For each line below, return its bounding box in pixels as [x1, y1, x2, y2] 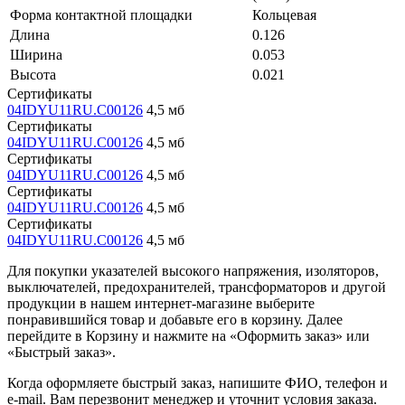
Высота [10, 66, 56, 82]
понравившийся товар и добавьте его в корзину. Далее [7, 311, 343, 327]
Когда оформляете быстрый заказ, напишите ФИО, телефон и [7, 374, 388, 391]
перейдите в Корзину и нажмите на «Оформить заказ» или [7, 327, 370, 344]
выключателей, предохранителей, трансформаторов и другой [7, 278, 386, 295]
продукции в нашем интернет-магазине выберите [7, 295, 315, 311]
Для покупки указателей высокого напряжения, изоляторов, [7, 262, 379, 278]
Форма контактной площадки [10, 6, 193, 23]
